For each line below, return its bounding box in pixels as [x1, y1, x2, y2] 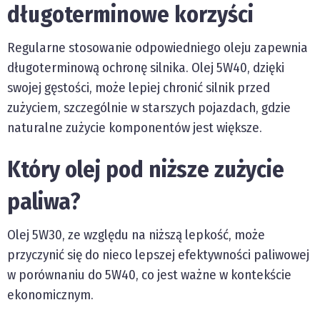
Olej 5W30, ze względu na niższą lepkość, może [7, 226, 265, 244]
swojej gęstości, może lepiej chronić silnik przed [7, 79, 270, 96]
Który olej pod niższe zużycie [7, 156, 284, 184]
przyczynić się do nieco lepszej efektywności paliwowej [7, 246, 309, 264]
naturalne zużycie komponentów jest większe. [7, 119, 262, 136]
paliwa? [7, 188, 81, 216]
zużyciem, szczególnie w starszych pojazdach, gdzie [7, 99, 291, 116]
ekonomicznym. [7, 286, 94, 304]
